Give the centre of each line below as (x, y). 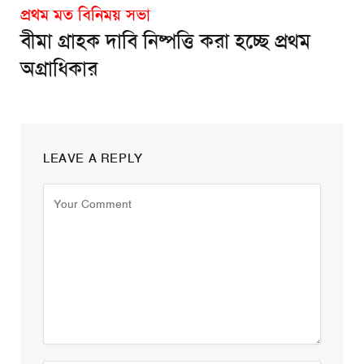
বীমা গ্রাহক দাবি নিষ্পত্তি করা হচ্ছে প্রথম (165, 42)
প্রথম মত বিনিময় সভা (85, 15)
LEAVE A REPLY (93, 159)
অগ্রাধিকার (59, 69)
